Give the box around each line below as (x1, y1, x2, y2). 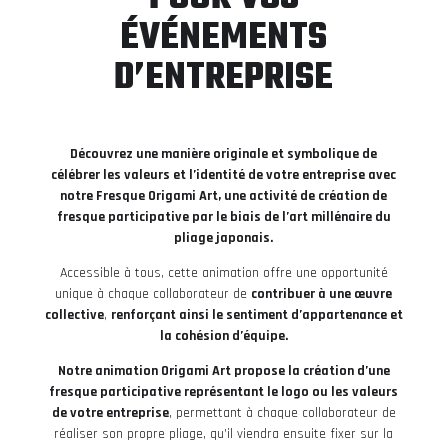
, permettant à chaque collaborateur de (168, 403, 396, 422)
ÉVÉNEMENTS (120, 9, 328, 67)
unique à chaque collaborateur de (55, 284, 252, 303)
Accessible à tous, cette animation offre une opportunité (59, 263, 388, 282)
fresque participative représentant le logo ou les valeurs (49, 382, 399, 401)
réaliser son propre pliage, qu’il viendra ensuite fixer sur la (54, 424, 394, 443)
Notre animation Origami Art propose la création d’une (57, 361, 390, 380)
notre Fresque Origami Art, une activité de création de (60, 186, 388, 205)
